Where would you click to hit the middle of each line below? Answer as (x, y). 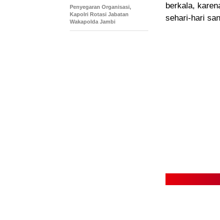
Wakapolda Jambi (93, 22)
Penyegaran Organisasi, (100, 7)
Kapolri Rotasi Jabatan (99, 14)
